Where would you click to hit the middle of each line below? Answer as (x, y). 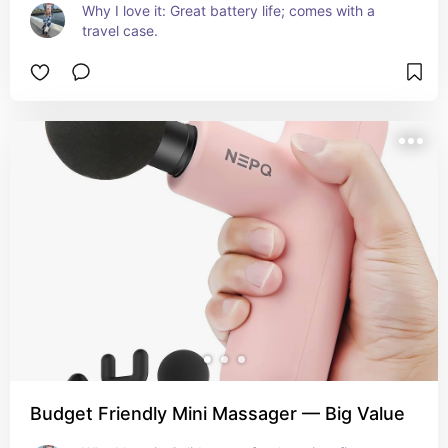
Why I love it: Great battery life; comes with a (228, 10)
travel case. (120, 30)
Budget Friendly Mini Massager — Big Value (217, 413)
